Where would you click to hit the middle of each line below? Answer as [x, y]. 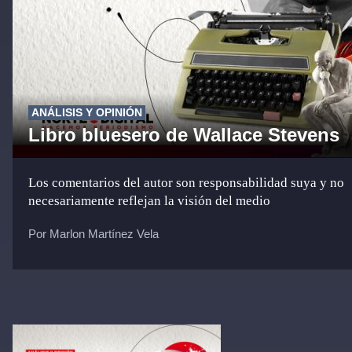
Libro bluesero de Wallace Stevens [184, 135]
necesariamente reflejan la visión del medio [149, 201]
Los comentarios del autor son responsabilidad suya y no [186, 183]
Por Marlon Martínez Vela [93, 234]
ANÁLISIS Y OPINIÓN [87, 112]
